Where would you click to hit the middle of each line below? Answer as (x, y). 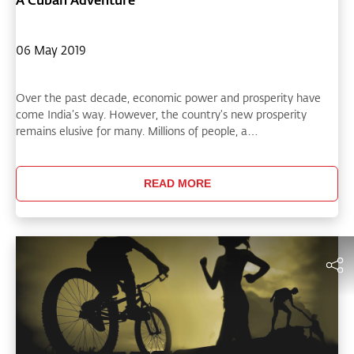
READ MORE (177, 184)
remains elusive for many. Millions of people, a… (137, 130)
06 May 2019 (51, 49)
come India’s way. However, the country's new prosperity (161, 114)
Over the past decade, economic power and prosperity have (168, 97)
